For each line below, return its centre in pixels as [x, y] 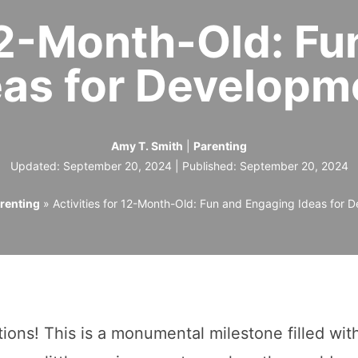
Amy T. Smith [147, 145]
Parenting [220, 145]
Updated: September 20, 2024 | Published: [125, 165]
